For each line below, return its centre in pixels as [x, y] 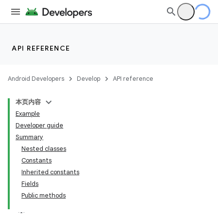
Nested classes [44, 149]
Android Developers [36, 79]
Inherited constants [50, 172]
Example [28, 114]
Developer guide [39, 125]
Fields [30, 184]
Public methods [44, 195]
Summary [29, 137]
